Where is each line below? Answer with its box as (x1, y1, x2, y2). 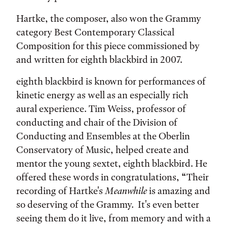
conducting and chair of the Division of (16, 117, 177, 128)
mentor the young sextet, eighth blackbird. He (16, 158, 207, 169)
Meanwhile (105, 185, 147, 197)
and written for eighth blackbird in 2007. (16, 54, 182, 65)
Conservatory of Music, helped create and (16, 144, 189, 156)
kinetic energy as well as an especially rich (16, 89, 188, 101)
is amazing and (147, 185, 210, 197)
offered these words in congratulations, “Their (16, 171, 209, 183)
